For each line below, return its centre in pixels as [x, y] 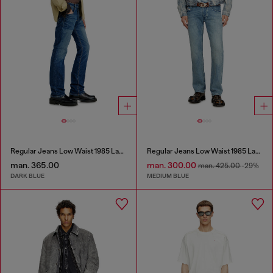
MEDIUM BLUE [168, 176]
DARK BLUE [27, 176]
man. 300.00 [172, 165]
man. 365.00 [35, 165]
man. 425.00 [219, 165]
